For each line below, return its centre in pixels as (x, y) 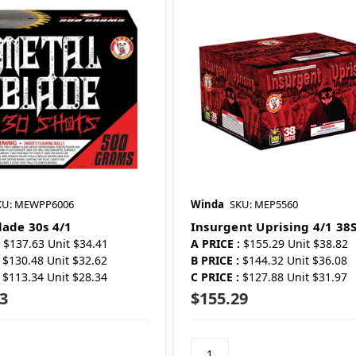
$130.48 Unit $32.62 (54, 261)
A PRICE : (215, 244)
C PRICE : (215, 277)
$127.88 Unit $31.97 (294, 277)
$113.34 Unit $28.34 (54, 277)
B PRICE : (215, 261)
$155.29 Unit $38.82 (295, 244)
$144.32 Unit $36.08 (294, 261)
